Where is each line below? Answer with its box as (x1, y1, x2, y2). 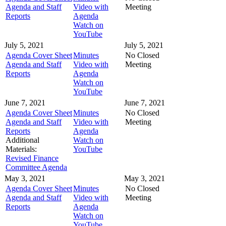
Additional (6, 135, 39, 144)
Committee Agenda (6, 162, 67, 172)
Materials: (6, 144, 37, 153)
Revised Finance (6, 153, 59, 162)
